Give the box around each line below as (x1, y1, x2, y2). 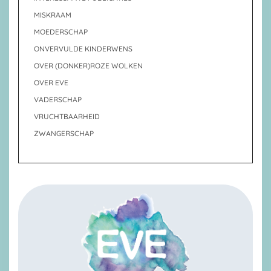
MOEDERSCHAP (34, 27, 88, 36)
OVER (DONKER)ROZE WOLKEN (34, 61, 143, 70)
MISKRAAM (34, 10, 71, 19)
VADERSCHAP (34, 95, 82, 104)
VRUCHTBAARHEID (34, 112, 100, 121)
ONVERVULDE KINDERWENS (34, 44, 132, 53)
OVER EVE (34, 78, 68, 87)
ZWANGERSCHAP (34, 129, 94, 138)
